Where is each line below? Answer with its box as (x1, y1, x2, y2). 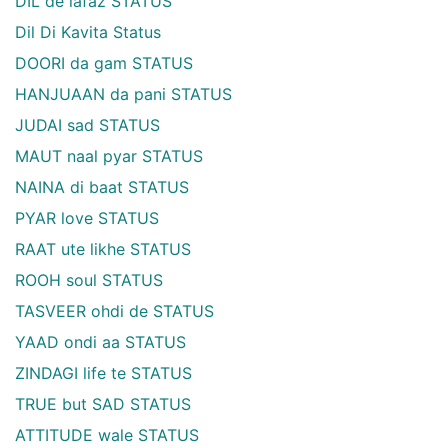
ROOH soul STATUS (15, 269, 163, 290)
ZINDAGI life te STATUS (15, 362, 192, 383)
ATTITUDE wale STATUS (15, 424, 199, 445)
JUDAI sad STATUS (15, 114, 160, 135)
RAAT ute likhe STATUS (15, 238, 191, 259)
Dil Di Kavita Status (15, 21, 161, 42)
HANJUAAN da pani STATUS (15, 83, 232, 104)
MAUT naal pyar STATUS (15, 145, 203, 166)
